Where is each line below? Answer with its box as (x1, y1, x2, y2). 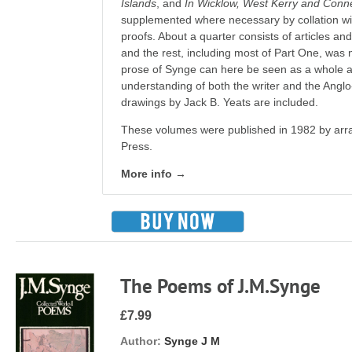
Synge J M (164, 335, 221, 347)
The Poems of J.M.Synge (120, 273, 321, 299)
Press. (121, 140, 153, 152)
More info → (121, 167, 187, 180)
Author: (120, 335, 162, 347)
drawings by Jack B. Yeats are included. (121, 96, 319, 108)
